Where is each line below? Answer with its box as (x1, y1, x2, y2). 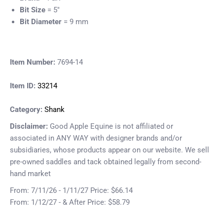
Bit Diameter (20, 17, 62, 27)
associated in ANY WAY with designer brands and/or (10, 134, 182, 143)
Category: (10, 105, 44, 114)
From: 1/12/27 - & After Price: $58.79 (10, 198, 130, 207)
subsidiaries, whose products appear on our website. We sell (10, 146, 209, 155)
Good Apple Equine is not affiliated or (48, 122, 173, 131)
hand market (10, 169, 51, 179)
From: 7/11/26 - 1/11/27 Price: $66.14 (10, 186, 133, 195)
